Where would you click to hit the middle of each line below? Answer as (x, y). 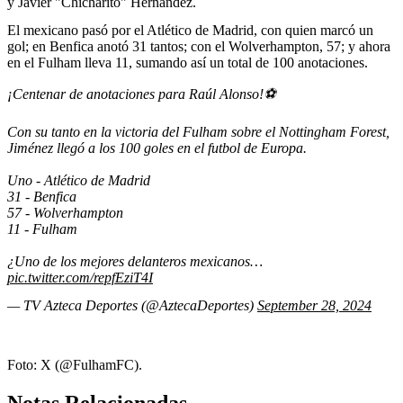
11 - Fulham (42, 228)
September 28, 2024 (314, 306)
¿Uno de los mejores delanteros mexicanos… (135, 261)
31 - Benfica (42, 196)
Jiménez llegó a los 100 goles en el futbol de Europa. (157, 148)
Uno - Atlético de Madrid (79, 180)
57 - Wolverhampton (65, 212)
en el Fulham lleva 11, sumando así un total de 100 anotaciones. (188, 63)
